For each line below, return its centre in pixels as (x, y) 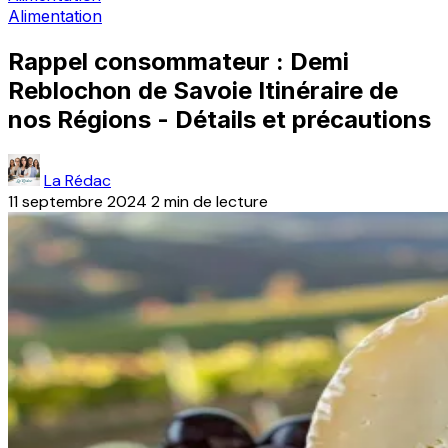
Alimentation (55, 16)
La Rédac (77, 180)
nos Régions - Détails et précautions (219, 119)
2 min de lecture (209, 201)
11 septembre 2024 (77, 201)
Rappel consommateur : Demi (178, 61)
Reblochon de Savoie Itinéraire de (203, 90)
